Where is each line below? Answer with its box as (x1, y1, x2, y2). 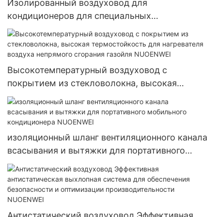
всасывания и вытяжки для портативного (7, 145, 185, 156)
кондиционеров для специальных (7, 10, 151, 21)
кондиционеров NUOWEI (7, 23, 112, 34)
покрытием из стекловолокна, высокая (7, 78, 177, 89)
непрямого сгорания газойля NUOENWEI (7, 104, 180, 115)
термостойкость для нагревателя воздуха (7, 91, 188, 102)
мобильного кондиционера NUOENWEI (7, 158, 173, 169)
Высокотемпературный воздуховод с (7, 65, 167, 76)
